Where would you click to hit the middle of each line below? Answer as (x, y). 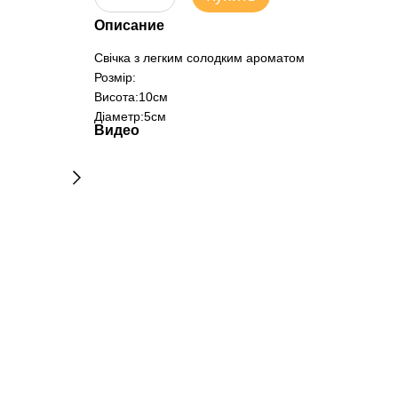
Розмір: (115, 77)
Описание (129, 25)
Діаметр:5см (130, 116)
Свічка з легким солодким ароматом (199, 58)
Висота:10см (131, 97)
